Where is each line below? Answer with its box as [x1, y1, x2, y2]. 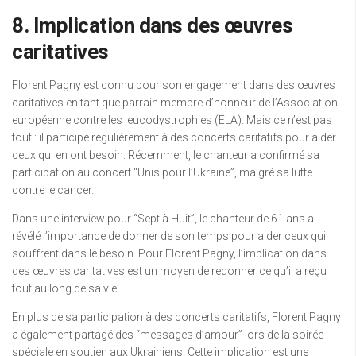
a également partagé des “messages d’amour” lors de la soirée [12, 328, 323, 341]
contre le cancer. [12, 184, 94, 196]
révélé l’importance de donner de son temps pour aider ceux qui [12, 230, 326, 242]
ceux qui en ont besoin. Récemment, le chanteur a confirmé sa [12, 149, 319, 161]
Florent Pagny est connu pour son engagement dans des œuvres [12, 79, 335, 91]
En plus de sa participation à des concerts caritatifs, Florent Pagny [12, 311, 341, 323]
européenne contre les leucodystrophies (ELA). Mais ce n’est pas [12, 114, 332, 126]
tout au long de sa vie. [12, 282, 119, 295]
